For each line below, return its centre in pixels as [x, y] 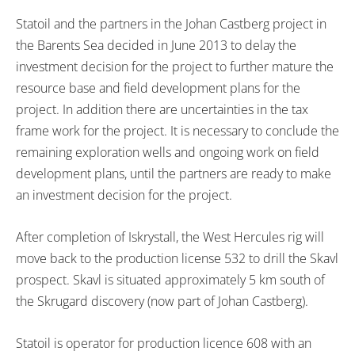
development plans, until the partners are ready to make [174, 173]
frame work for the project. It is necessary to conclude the [177, 130]
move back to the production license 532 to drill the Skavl [177, 258]
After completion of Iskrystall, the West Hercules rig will [170, 237]
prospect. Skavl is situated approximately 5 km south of [170, 279]
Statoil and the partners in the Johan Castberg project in [171, 23]
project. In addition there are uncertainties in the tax [162, 109]
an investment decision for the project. [124, 195]
